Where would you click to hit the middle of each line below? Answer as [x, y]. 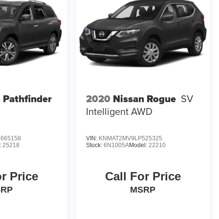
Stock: [95, 145]
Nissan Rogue [144, 99]
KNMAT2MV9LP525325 [130, 139]
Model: [139, 145]
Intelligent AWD [119, 111]
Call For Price [143, 176]
